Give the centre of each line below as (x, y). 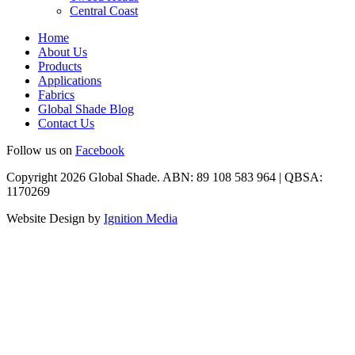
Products (60, 67)
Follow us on (41, 151)
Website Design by (55, 219)
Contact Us (66, 124)
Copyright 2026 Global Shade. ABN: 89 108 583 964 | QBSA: (164, 177)
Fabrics (56, 95)
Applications (70, 81)
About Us (63, 52)
